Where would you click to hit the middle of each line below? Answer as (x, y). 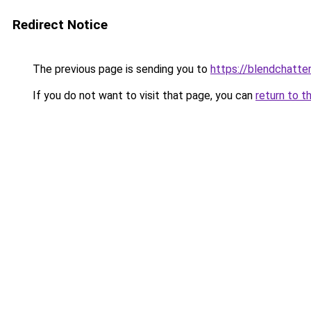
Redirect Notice (60, 25)
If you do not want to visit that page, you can (143, 95)
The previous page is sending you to (120, 69)
